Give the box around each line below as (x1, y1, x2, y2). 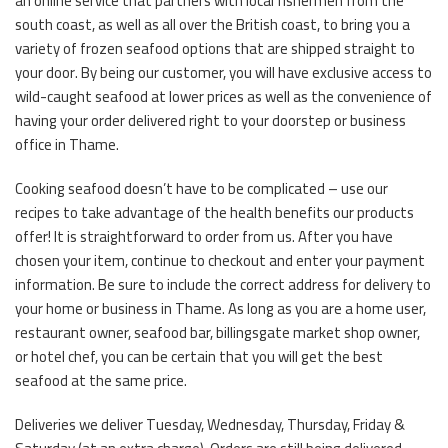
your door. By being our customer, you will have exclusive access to (15, 57, 432, 87)
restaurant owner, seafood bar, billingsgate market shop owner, (15, 317, 420, 347)
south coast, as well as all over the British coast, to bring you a (15, 9, 410, 39)
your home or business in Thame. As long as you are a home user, (15, 293, 426, 323)
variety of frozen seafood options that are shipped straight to (15, 33, 415, 63)
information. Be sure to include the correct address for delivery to (15, 269, 431, 299)
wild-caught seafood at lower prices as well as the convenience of (15, 81, 432, 111)
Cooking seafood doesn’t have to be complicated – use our (15, 173, 388, 203)
